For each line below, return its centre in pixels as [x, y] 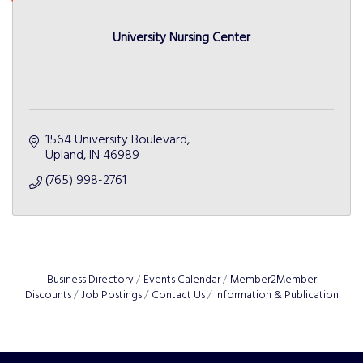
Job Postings [111, 295]
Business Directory [90, 280]
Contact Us [178, 295]
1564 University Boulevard [116, 140]
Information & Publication [276, 295]
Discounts [48, 295]
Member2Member [273, 280]
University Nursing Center [181, 38]
